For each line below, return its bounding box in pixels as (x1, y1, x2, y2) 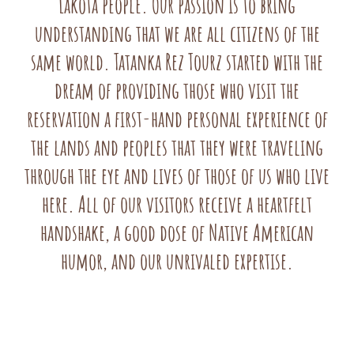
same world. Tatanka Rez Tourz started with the (31, 54, 323, 77)
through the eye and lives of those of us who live (24, 168, 330, 190)
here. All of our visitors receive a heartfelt (42, 196, 312, 219)
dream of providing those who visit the (55, 82, 299, 105)
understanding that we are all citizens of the (34, 25, 320, 48)
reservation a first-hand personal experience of (26, 111, 328, 134)
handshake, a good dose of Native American (40, 224, 314, 247)
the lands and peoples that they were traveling (31, 139, 323, 162)
